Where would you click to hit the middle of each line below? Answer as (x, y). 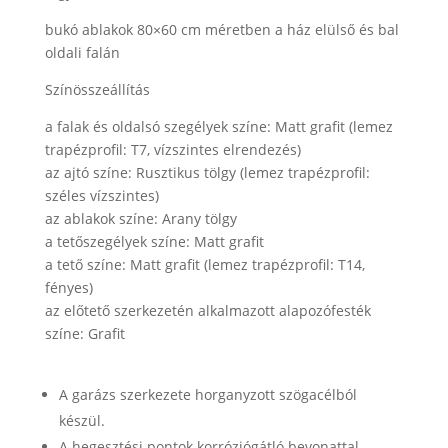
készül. (81, 420)
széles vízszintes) (101, 195)
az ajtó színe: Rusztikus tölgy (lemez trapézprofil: (207, 172)
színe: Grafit (84, 333)
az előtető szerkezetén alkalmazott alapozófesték (207, 310)
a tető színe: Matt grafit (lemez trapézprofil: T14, (204, 264)
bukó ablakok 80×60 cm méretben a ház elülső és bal (221, 29)
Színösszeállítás (97, 89)
